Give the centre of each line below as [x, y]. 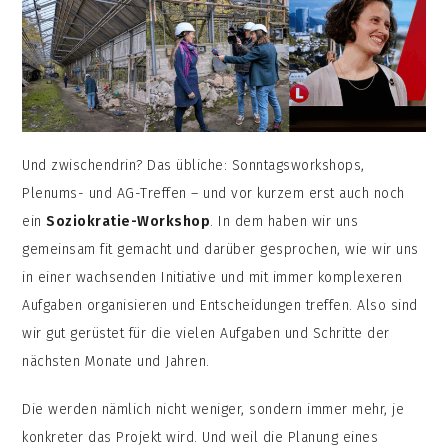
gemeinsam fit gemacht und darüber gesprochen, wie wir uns [220, 249]
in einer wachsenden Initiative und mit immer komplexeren [212, 277]
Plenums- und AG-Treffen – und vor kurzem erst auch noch [213, 193]
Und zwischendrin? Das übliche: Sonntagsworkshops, [193, 165]
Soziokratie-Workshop [128, 221]
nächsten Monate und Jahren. [118, 361]
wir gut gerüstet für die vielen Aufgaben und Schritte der [206, 333]
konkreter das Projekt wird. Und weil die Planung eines [200, 437]
